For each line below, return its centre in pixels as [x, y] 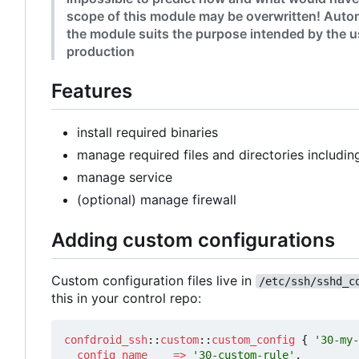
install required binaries [147, 133]
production [101, 52]
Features [92, 91]
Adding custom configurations [193, 240]
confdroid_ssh [106, 340]
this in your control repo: [126, 298]
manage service [125, 177]
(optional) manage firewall [157, 200]
